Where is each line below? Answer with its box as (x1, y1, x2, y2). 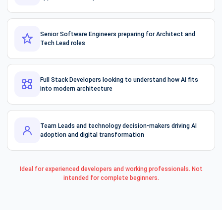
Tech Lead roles (40, 39, 85, 47)
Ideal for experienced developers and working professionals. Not (19, 165, 203, 172)
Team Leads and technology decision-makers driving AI (40, 122, 197, 129)
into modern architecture (40, 85, 112, 93)
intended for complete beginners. (63, 174, 159, 181)
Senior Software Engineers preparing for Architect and (40, 30, 195, 38)
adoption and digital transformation (40, 131, 144, 138)
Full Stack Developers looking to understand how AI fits (40, 76, 198, 84)
